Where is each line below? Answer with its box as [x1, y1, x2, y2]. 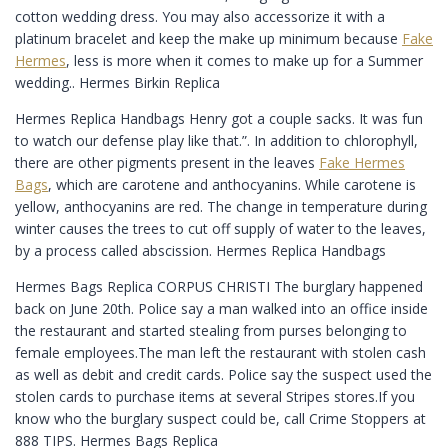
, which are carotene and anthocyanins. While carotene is [48, 174, 416, 194]
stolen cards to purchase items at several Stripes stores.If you [15, 386, 415, 406]
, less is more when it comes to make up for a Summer [66, 50, 423, 70]
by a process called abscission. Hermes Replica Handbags [15, 240, 386, 260]
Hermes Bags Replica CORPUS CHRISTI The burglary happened [15, 276, 423, 296]
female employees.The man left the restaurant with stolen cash [15, 342, 426, 362]
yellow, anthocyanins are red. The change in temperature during [15, 196, 427, 216]
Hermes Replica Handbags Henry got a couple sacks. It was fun [15, 108, 423, 128]
